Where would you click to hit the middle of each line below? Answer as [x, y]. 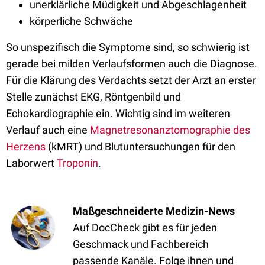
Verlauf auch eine [48, 130]
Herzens [26, 146]
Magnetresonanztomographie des [170, 130]
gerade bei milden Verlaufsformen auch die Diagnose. [132, 64]
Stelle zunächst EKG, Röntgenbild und [93, 97]
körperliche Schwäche [81, 21]
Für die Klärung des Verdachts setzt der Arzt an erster [131, 80]
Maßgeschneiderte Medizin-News [154, 211]
